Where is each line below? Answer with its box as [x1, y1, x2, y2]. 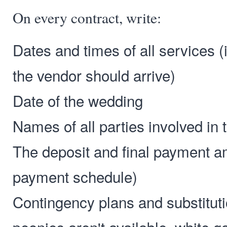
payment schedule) [13, 166, 137, 187]
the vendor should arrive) [13, 64, 175, 86]
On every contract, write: [13, 8, 161, 27]
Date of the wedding [13, 90, 143, 111]
